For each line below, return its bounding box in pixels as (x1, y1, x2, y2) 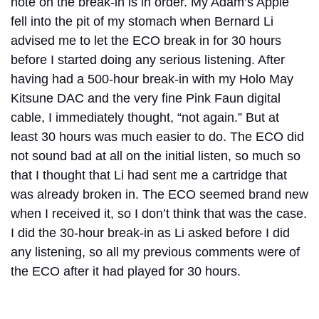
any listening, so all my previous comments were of (11, 245, 300, 260)
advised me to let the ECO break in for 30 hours (11, 33, 281, 48)
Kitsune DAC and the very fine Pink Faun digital (11, 91, 281, 106)
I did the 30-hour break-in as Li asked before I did (11, 226, 290, 241)
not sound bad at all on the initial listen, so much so (11, 149, 300, 164)
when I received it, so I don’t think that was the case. (11, 206, 307, 221)
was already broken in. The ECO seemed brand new (11, 187, 308, 202)
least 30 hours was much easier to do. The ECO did (11, 130, 304, 145)
